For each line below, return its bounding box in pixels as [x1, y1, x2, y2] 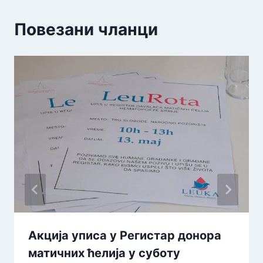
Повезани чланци [14, 19, 158, 40]
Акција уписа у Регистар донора [28, 228, 221, 243]
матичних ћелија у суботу [28, 246, 180, 261]
